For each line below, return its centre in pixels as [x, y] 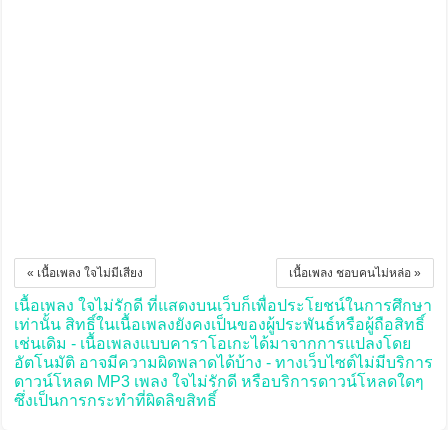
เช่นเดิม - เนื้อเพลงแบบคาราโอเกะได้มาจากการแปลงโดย [212, 344]
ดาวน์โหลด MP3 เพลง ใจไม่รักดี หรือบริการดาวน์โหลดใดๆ [218, 382]
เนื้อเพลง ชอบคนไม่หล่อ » [355, 273]
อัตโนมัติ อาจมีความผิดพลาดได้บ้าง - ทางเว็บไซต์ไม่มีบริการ [223, 363]
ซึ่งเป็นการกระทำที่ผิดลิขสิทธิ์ [115, 401]
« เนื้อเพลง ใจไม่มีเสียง [84, 273]
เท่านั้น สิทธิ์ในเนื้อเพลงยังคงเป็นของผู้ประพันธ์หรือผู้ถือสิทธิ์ [219, 325]
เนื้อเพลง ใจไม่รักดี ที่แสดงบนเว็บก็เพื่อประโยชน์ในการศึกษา [222, 306]
